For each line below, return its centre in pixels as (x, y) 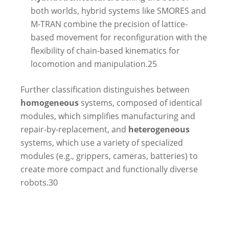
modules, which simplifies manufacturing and (108, 116)
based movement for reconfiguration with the (119, 37)
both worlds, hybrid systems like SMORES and (118, 10)
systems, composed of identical (140, 102)
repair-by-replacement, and (74, 129)
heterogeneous (159, 129)
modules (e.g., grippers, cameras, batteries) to (109, 156)
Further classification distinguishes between (105, 89)
